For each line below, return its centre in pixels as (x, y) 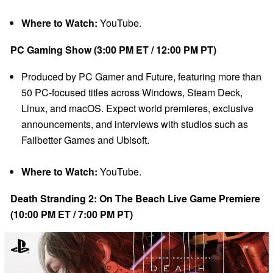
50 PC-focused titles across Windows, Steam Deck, (132, 93)
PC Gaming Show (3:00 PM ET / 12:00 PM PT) (113, 50)
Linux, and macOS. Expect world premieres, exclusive (137, 108)
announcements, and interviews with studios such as (135, 124)
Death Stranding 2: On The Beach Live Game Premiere (135, 199)
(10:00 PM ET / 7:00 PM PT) (72, 214)
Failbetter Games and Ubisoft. (85, 140)
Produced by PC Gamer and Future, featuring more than (141, 77)
